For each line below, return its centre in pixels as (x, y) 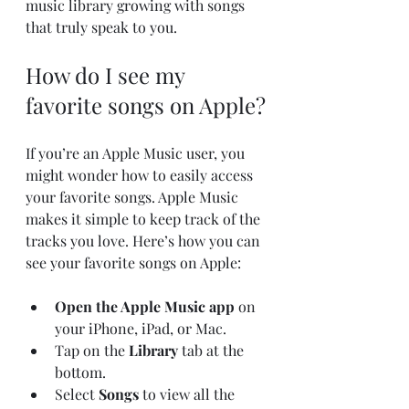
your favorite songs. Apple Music (134, 197)
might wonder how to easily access (141, 175)
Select (77, 394)
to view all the (189, 394)
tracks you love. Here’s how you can (145, 241)
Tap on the (92, 351)
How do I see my (108, 75)
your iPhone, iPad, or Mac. (141, 329)
